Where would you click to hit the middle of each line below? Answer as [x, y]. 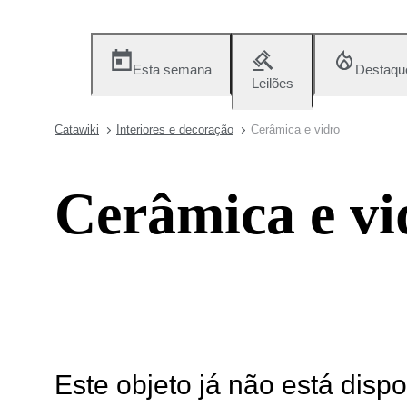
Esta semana [172, 69]
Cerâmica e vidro [295, 129]
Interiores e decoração [175, 129]
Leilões [273, 83]
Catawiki [77, 129]
